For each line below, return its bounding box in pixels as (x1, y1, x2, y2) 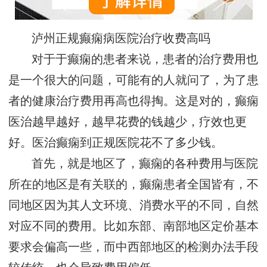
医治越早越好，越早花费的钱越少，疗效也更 (8, 116, 247, 129)
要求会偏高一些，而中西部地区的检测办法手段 (8, 241, 259, 254)
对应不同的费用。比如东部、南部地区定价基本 (8, 220, 259, 233)
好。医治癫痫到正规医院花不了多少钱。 (8, 136, 223, 150)
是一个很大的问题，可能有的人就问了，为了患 (8, 74, 259, 87)
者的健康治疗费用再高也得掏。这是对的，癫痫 (8, 95, 259, 108)
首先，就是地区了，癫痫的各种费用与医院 (32, 157, 259, 170)
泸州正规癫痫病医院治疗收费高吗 (32, 32, 211, 45)
